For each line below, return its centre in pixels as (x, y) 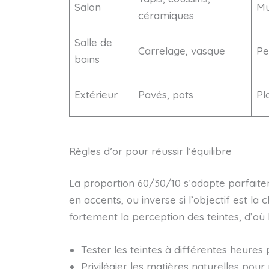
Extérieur (96, 95)
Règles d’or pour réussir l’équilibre (150, 151)
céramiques (166, 15)
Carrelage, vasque (182, 51)
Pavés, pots (166, 95)
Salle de (93, 42)
